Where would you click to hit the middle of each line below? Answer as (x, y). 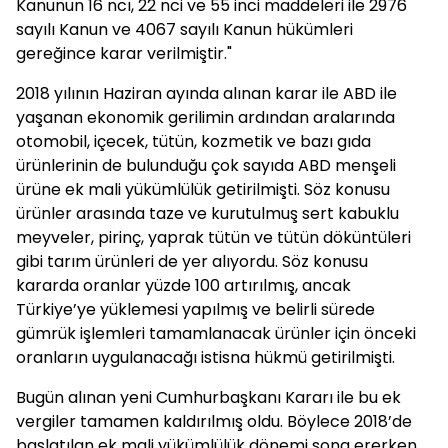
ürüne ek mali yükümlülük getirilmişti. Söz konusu (203, 189)
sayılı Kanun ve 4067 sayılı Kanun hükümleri (184, 29)
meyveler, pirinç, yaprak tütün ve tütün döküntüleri (213, 237)
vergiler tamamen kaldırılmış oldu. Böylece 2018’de (214, 421)
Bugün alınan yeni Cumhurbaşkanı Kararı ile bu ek (208, 397)
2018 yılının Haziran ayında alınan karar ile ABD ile (206, 93)
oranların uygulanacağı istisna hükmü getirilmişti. (205, 357)
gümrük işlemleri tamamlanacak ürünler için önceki (216, 333)
